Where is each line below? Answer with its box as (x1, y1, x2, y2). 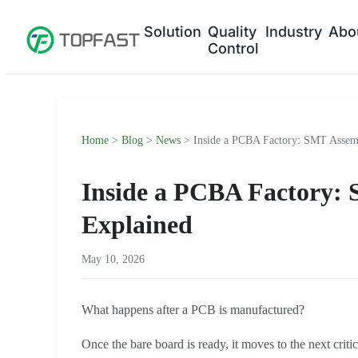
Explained (82, 210, 193, 240)
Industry (265, 23, 322, 40)
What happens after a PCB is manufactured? (82, 303, 304, 317)
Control (208, 40, 259, 57)
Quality (208, 23, 257, 40)
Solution (144, 23, 201, 40)
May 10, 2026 (82, 253, 145, 266)
